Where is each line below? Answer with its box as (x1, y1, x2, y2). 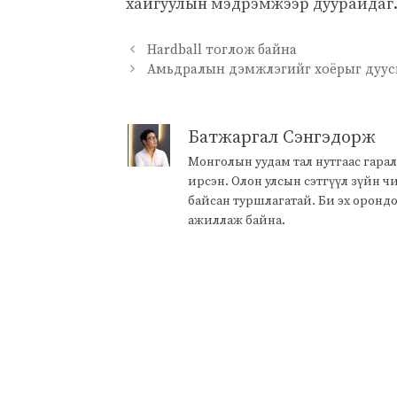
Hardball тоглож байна (147, 42, 298, 59)
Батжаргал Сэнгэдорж (188, 127, 376, 150)
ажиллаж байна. (188, 213, 285, 230)
